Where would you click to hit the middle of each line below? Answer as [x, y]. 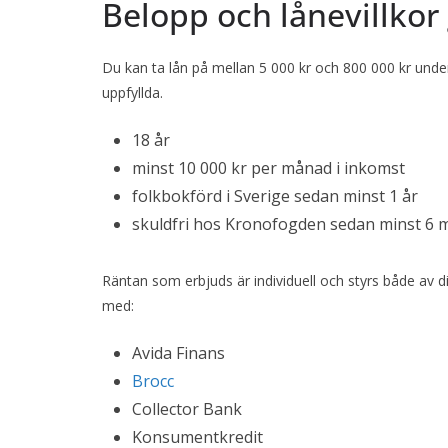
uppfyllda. [132, 93]
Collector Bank [187, 409]
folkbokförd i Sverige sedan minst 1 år [275, 196]
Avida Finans [178, 353]
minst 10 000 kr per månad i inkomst [268, 168]
